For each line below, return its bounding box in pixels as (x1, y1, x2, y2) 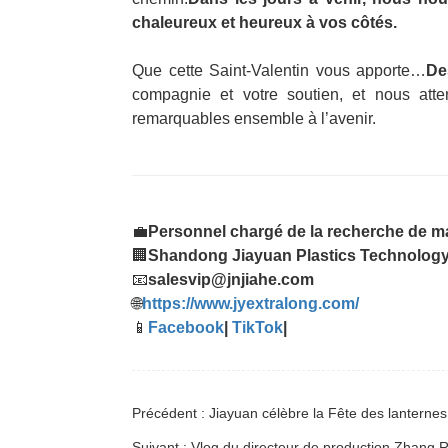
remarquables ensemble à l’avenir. (132, 110, 376, 127)
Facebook (148, 319, 224, 336)
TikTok (232, 319, 283, 336)
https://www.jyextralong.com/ (142, 295, 359, 312)
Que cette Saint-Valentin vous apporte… (132, 62, 427, 79)
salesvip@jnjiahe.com (148, 271, 314, 288)
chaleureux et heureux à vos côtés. (132, 14, 397, 31)
